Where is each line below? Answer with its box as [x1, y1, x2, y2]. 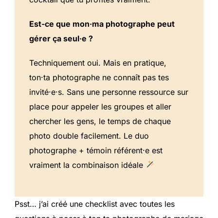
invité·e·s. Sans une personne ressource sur [29, 87, 188, 97]
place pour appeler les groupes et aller [29, 101, 171, 111]
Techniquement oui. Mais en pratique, [29, 57, 166, 68]
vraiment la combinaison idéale [29, 160, 145, 170]
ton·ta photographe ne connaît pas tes [29, 72, 169, 82]
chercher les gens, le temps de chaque [29, 116, 171, 126]
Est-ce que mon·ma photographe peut [29, 18, 175, 29]
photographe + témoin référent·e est [29, 145, 163, 155]
